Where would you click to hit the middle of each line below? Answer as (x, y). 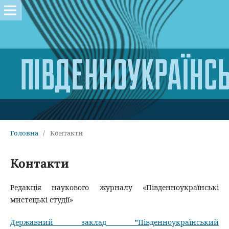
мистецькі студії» (41, 199)
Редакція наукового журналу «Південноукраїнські (114, 187)
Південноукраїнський (179, 222)
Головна (24, 133)
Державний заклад (58, 222)
